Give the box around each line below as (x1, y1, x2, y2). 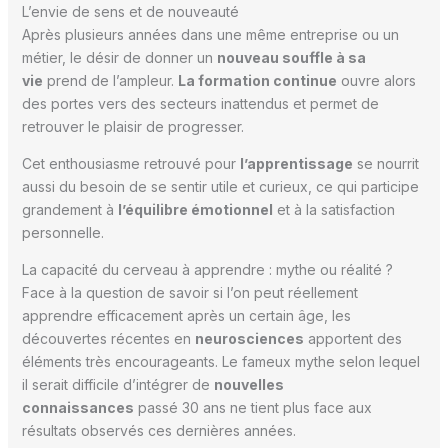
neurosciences (194, 330, 304, 348)
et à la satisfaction (272, 201, 395, 219)
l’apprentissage (239, 155, 353, 173)
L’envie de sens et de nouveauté (21, 3, 239, 21)
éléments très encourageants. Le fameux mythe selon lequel (21, 353, 420, 371)
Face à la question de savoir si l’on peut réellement (21, 284, 358, 302)
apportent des (303, 330, 402, 348)
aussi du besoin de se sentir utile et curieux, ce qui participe (21, 178, 419, 196)
